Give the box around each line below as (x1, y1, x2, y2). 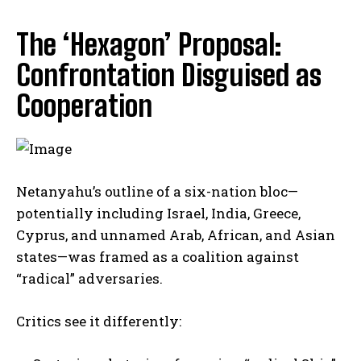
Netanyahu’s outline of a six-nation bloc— (16, 182, 298, 201)
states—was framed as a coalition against (16, 247, 299, 267)
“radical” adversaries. (16, 269, 163, 288)
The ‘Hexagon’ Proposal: (16, 27, 281, 63)
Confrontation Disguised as (16, 58, 322, 93)
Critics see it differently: (16, 312, 181, 331)
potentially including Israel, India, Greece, (16, 204, 301, 223)
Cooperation (16, 89, 152, 124)
